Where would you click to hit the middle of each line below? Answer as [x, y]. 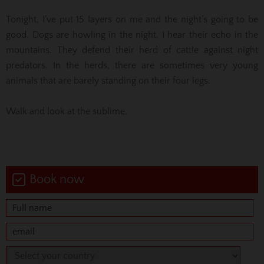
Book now [57, 179]
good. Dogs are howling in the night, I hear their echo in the [132, 34]
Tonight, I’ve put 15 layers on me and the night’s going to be [132, 19]
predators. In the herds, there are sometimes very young [132, 65]
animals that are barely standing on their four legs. [108, 80]
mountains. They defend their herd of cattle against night [132, 50]
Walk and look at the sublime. [67, 111]
